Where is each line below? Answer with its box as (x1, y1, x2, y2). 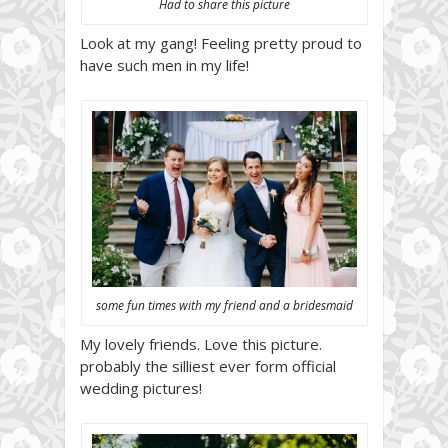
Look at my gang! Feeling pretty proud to (80, 32, 362, 53)
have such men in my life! (80, 54, 249, 75)
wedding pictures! (80, 378, 202, 399)
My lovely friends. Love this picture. (80, 334, 322, 355)
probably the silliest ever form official (80, 356, 336, 377)
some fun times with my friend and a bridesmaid (95, 297, 353, 315)
